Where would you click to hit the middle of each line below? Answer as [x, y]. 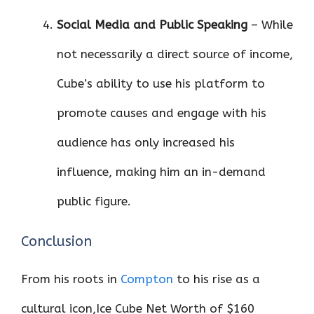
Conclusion [56, 242]
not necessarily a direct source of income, [175, 54]
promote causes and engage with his [162, 112]
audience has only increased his [146, 142]
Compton [149, 279]
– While [270, 24]
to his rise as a [218, 279]
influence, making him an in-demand [161, 171]
